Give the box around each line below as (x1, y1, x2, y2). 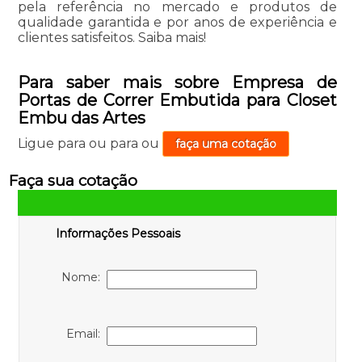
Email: (65, 326, 107, 342)
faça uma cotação (175, 137, 276, 152)
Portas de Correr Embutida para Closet (17, 90, 338, 111)
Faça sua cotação (8, 171, 137, 191)
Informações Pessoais (55, 226, 180, 242)
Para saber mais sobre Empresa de (17, 73, 338, 93)
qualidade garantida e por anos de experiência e (17, 15, 338, 31)
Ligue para (17, 136, 89, 152)
